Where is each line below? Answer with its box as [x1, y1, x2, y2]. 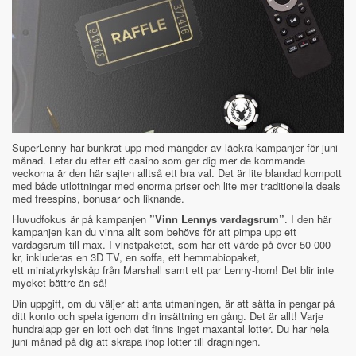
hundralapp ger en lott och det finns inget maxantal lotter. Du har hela [12, 321, 329, 337]
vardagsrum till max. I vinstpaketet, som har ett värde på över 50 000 [12, 237, 331, 253]
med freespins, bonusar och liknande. [12, 191, 184, 207]
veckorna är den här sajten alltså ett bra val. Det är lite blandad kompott [12, 165, 342, 181]
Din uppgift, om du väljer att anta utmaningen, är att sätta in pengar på [12, 296, 335, 311]
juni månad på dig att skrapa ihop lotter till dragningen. [12, 334, 261, 350]
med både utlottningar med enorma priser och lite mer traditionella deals [12, 178, 341, 194]
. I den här [284, 211, 331, 227]
